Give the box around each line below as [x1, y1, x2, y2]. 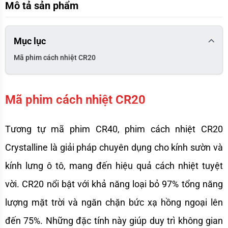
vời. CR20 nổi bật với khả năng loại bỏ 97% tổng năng [5, 178, 223, 189]
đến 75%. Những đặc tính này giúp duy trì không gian [5, 215, 223, 226]
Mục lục [14, 35, 46, 46]
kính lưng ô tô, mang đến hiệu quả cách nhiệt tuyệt [5, 160, 223, 171]
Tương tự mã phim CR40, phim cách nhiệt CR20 [5, 123, 223, 134]
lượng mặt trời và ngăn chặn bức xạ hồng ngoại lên [5, 196, 223, 208]
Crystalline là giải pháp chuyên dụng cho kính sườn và [5, 141, 223, 153]
